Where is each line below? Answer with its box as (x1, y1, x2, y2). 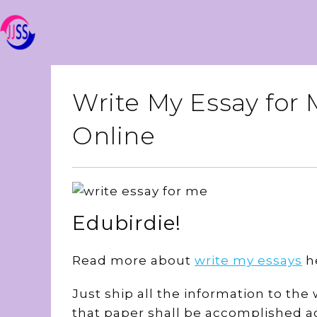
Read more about (72, 253, 195, 267)
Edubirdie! (72, 211, 181, 235)
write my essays (195, 253, 302, 267)
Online (72, 121, 156, 151)
